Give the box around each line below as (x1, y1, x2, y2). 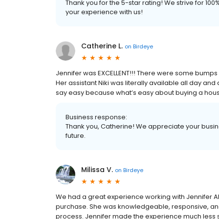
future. (66, 131, 86, 140)
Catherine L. (81, 41, 123, 51)
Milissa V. (81, 165, 113, 175)
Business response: (66, 112, 127, 122)
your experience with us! (66, 7, 143, 17)
